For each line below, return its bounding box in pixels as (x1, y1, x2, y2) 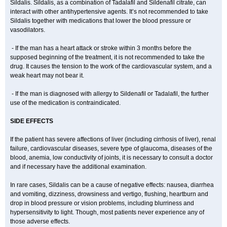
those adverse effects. (10, 218, 70, 225)
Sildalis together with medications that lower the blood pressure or (10, 17, 191, 24)
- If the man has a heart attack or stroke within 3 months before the (10, 45, 192, 52)
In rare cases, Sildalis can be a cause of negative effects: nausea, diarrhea (10, 181, 214, 188)
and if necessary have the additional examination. (10, 163, 146, 170)
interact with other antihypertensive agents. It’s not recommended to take (10, 8, 208, 15)
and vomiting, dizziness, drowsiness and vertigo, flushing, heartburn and (10, 191, 208, 198)
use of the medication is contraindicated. (10, 99, 121, 106)
